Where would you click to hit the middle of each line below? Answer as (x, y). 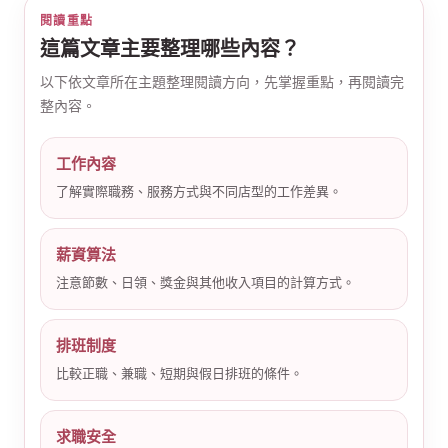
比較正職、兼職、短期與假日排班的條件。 (179, 373)
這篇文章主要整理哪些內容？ (170, 49)
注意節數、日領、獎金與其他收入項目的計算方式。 (205, 282)
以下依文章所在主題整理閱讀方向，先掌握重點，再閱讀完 (222, 82)
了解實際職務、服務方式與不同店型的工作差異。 (199, 191)
